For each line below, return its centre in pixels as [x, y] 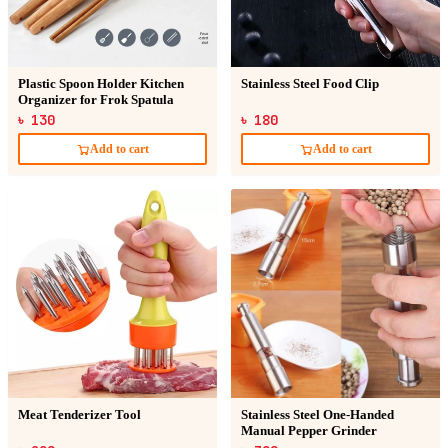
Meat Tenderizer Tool [79, 415]
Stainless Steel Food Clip [310, 84]
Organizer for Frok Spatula [96, 100]
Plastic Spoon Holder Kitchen [101, 84]
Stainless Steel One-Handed [317, 415]
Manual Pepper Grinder [309, 431]
